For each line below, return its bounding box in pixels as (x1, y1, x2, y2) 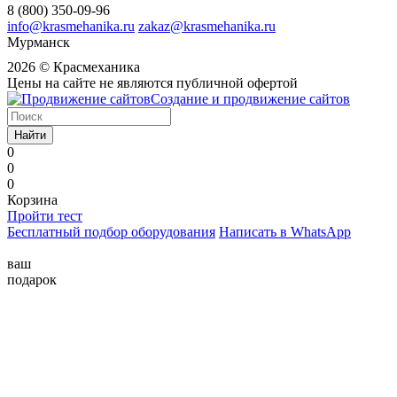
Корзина (7, 192, 58, 208)
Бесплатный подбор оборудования (7, 224, 215, 240)
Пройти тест (7, 208, 82, 224)
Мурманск (7, 35, 70, 51)
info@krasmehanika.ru (7, 19, 135, 35)
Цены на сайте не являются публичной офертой (7, 75, 298, 91)
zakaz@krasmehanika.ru (138, 19, 276, 35)
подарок (7, 272, 57, 288)
